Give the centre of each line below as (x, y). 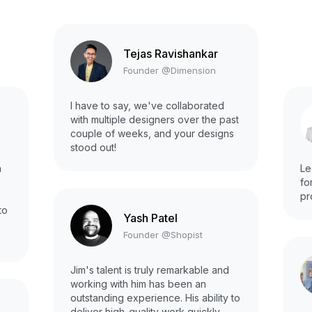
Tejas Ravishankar (171, 53)
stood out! (93, 148)
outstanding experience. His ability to (155, 298)
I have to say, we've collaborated (147, 106)
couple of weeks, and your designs (152, 134)
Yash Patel (150, 218)
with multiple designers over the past (155, 120)
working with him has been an (138, 284)
